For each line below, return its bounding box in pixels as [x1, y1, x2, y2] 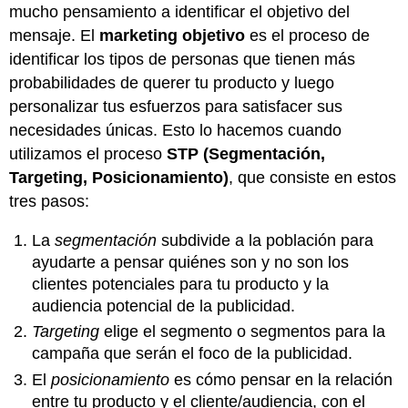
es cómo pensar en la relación [169, 370, 393, 389]
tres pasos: [9, 192, 90, 211]
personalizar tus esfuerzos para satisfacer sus [9, 97, 343, 117]
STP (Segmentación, [167, 145, 326, 164]
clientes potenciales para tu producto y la [32, 274, 330, 293]
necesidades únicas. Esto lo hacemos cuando [9, 121, 342, 140]
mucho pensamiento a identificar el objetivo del [9, 3, 351, 22]
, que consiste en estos [229, 168, 397, 188]
